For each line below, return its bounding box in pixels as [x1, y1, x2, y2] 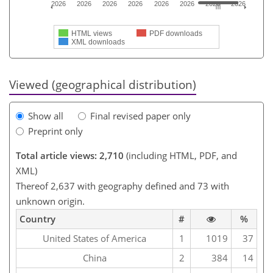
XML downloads [71, 38, 125, 46]
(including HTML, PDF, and [124, 149, 237, 162]
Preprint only [28, 125, 83, 138]
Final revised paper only [90, 110, 191, 122]
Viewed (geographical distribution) [9, 77, 196, 92]
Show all [28, 110, 63, 122]
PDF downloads [149, 29, 202, 38]
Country [19, 213, 55, 225]
